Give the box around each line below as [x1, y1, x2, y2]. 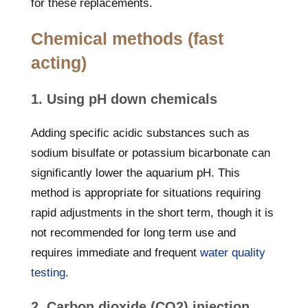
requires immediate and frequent [31, 246, 200, 259]
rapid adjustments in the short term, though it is [31, 206, 274, 219]
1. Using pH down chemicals [31, 91, 217, 107]
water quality [200, 246, 265, 259]
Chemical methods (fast [31, 29, 223, 48]
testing [31, 266, 65, 279]
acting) [31, 53, 87, 72]
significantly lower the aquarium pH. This [31, 166, 240, 179]
